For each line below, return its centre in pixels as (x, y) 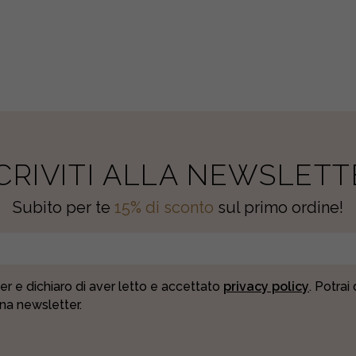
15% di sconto (164, 208)
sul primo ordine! (279, 208)
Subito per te (64, 208)
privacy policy (266, 287)
